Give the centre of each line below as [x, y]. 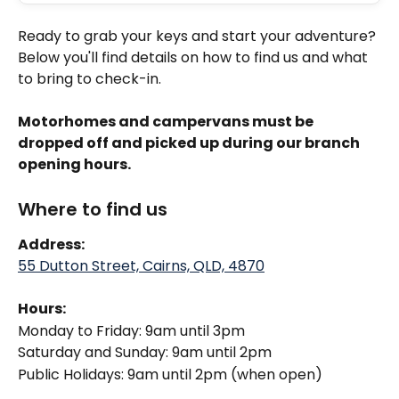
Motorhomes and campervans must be [167, 122]
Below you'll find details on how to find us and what [195, 57]
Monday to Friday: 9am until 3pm [131, 330]
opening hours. [76, 165]
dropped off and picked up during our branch [190, 143]
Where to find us [93, 209]
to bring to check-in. [90, 79]
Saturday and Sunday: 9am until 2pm [145, 353]
